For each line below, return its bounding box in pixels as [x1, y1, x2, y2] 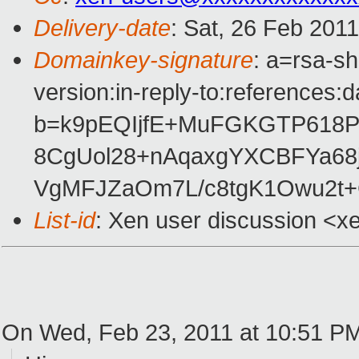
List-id [34, 207, 95, 234]
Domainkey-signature [34, 46, 253, 74]
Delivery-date [34, 14, 171, 42]
